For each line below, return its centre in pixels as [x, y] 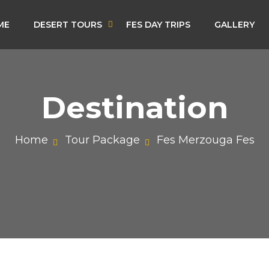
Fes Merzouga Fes [205, 140]
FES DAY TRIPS [158, 24]
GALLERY [234, 24]
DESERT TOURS [68, 24]
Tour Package [102, 140]
